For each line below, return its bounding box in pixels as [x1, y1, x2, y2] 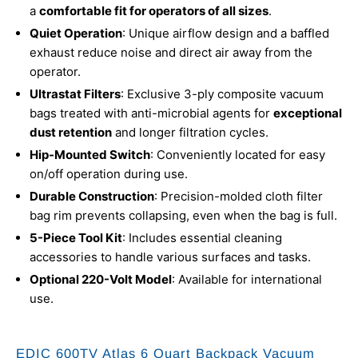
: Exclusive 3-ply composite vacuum [121, 86, 324, 102]
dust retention [30, 125, 112, 141]
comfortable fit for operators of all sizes [39, 3, 268, 19]
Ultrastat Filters [30, 86, 121, 102]
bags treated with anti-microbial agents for [30, 105, 270, 121]
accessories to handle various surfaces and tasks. [30, 249, 311, 265]
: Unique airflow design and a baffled [122, 26, 329, 42]
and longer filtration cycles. [115, 125, 268, 141]
